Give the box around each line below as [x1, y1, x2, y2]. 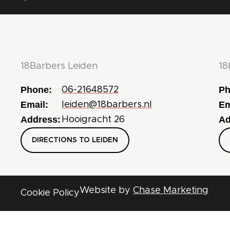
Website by [80, 185, 133, 195]
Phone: [21, 84, 52, 95]
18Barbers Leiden [21, 61, 98, 71]
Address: [21, 114, 61, 125]
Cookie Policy [21, 188, 80, 198]
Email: [21, 99, 48, 110]
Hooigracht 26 [62, 114, 125, 124]
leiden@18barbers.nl [62, 100, 152, 109]
